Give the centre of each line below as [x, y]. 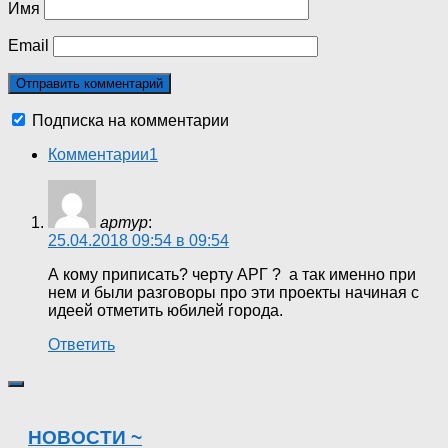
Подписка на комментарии [130, 121]
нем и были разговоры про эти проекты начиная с [233, 293]
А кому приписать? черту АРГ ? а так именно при [232, 275]
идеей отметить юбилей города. [165, 311]
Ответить [81, 345]
